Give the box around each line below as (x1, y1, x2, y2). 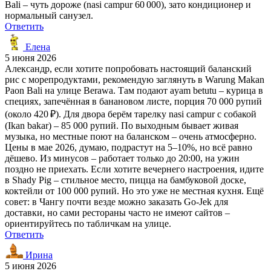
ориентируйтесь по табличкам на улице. (5, 218, 171, 229)
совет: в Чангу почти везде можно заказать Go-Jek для (5, 196, 228, 207)
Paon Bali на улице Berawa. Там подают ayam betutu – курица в (5, 85, 263, 96)
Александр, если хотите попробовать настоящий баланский (5, 63, 252, 74)
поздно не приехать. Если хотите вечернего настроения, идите (5, 163, 264, 174)
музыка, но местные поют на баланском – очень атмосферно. (5, 131, 256, 142)
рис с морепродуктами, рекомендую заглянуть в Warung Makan (5, 74, 264, 85)
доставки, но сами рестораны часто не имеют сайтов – (5, 207, 230, 218)
